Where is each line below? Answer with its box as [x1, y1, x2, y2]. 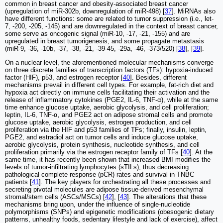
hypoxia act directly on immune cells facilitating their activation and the [5, 89, 210, 97]
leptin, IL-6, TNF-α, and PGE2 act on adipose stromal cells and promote [5, 111, 213, 119]
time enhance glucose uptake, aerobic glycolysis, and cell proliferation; [5, 104, 209, 111]
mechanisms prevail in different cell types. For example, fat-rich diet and [5, 81, 214, 89]
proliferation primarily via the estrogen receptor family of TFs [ [5, 148, 183, 156]
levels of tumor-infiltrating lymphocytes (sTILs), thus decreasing [5, 163, 189, 171]
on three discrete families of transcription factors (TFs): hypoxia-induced [5, 66, 213, 74]
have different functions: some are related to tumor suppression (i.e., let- [5, 15, 214, 23]
